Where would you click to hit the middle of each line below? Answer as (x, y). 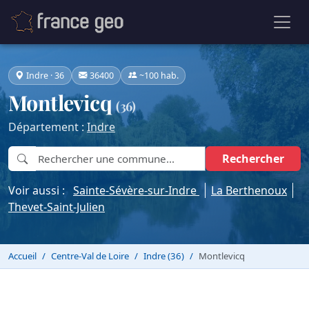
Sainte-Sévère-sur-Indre (136, 191)
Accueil (22, 256)
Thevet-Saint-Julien (57, 207)
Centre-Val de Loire (90, 256)
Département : (48, 127)
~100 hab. (159, 75)
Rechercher (253, 159)
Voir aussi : (41, 191)
